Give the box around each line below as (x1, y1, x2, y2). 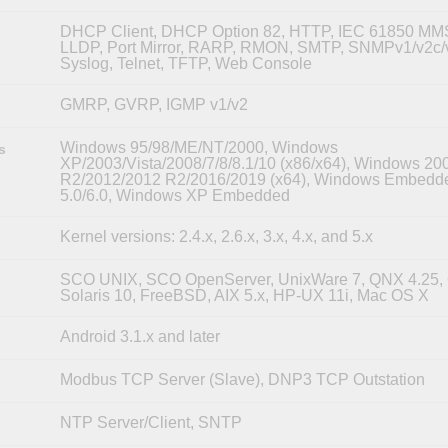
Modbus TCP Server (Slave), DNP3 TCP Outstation (59, 370, 425, 388)
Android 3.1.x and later (59, 327, 220, 345)
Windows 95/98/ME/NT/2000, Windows (59, 138, 338, 156)
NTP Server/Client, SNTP (59, 413, 242, 431)
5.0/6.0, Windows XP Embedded (59, 186, 290, 204)
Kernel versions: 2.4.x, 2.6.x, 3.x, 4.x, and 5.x (59, 227, 373, 245)
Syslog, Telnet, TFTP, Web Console (59, 54, 312, 72)
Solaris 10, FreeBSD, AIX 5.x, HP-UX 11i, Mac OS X (59, 286, 429, 304)
